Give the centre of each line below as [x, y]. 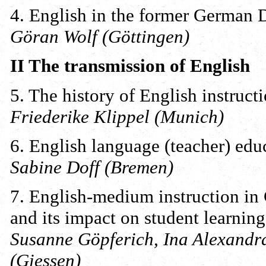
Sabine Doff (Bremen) [92, 167]
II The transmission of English [130, 66]
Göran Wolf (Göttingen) [100, 36]
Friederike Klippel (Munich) [117, 116]
